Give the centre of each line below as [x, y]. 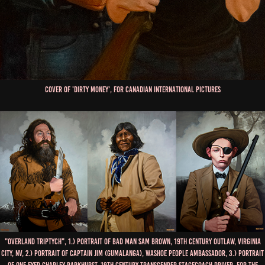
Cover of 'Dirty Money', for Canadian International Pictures [132, 89]
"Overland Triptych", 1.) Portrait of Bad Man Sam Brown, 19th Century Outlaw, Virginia [132, 242]
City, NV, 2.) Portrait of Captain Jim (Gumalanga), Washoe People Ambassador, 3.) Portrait [132, 254]
